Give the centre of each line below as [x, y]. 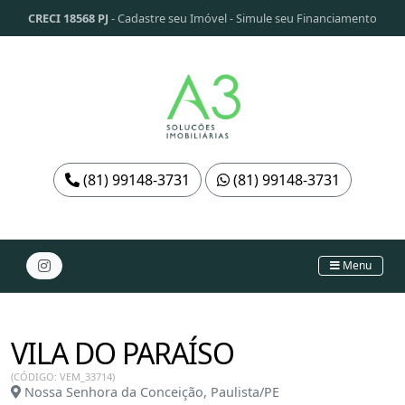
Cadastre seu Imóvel [172, 18]
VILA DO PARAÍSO [122, 353]
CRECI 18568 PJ [68, 18]
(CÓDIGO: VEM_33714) [63, 377]
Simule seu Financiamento [306, 18]
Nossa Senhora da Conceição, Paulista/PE [150, 392]
